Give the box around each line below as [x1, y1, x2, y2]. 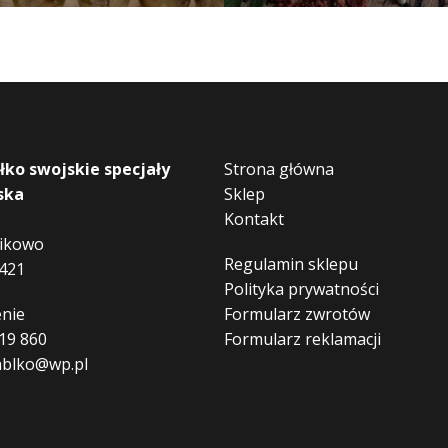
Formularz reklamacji [224, 328, 381, 350]
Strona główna [224, 158, 334, 180]
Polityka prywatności [224, 278, 379, 300]
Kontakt [224, 208, 284, 230]
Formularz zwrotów [224, 303, 370, 325]
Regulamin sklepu [224, 253, 358, 275]
